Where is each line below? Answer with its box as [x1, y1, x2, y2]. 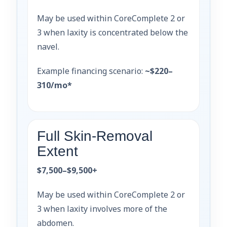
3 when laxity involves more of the [37, 203, 167, 214]
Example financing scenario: [37, 65, 145, 77]
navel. [37, 41, 59, 52]
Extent [37, 143, 78, 159]
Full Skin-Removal [37, 128, 153, 144]
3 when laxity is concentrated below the [37, 26, 188, 38]
